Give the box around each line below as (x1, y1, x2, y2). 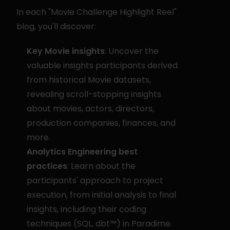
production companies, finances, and (27, 117, 176, 129)
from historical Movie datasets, (27, 74, 151, 86)
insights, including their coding (27, 203, 146, 215)
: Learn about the (67, 160, 136, 172)
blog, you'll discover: (16, 21, 96, 32)
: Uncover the (105, 45, 159, 57)
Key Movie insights (27, 45, 105, 57)
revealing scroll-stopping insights (27, 88, 161, 100)
